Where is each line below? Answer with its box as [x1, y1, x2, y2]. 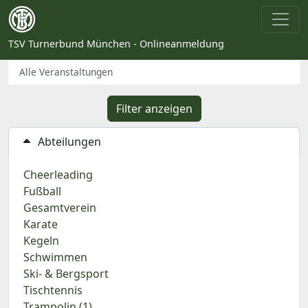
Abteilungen [38, 134, 101, 149]
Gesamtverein [23, 200, 96, 215]
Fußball [23, 184, 61, 199]
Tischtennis [23, 283, 82, 298]
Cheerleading [23, 167, 93, 182]
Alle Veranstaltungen [19, 65, 113, 78]
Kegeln [23, 233, 59, 248]
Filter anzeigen [115, 101, 192, 116]
